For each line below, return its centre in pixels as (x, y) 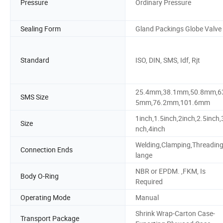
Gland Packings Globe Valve (178, 28)
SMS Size (34, 97)
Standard (35, 60)
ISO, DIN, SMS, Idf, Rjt (168, 60)
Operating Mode (45, 197)
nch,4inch (150, 128)
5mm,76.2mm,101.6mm (173, 102)
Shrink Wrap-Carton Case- (175, 213)
